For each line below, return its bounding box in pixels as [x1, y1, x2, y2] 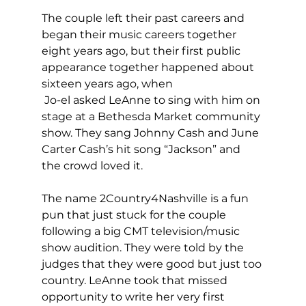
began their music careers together [41, 28, 239, 42]
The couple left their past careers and [41, 12, 247, 25]
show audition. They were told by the [41, 241, 247, 255]
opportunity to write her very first [41, 290, 227, 304]
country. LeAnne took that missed [41, 274, 230, 288]
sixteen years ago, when [41, 77, 173, 91]
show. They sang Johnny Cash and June [41, 126, 262, 140]
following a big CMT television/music [41, 225, 242, 238]
